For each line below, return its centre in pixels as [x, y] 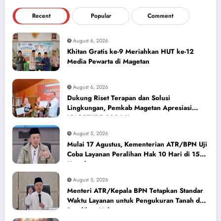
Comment [161, 16]
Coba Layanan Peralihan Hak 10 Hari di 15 [133, 154]
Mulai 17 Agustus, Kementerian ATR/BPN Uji [137, 145]
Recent [41, 16]
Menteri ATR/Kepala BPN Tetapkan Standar [135, 191]
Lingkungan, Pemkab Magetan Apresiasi [129, 108]
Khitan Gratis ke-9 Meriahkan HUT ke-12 [130, 52]
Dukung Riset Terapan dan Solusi [119, 98]
